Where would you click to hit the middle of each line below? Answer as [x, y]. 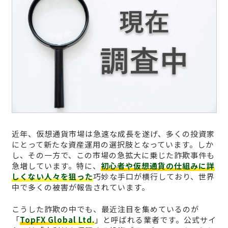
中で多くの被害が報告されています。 [80, 187]
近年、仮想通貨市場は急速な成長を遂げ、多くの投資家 [113, 133]
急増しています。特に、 [56, 165]
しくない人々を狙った [52, 176]
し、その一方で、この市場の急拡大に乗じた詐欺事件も [113, 155]
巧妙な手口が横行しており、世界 [154, 176]
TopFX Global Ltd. [57, 220]
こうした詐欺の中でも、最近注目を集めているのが [105, 209]
